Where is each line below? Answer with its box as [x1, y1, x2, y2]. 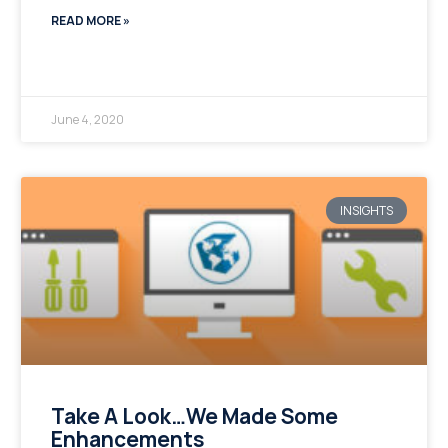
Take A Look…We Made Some [50, 401, 338, 430]
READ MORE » [50, 12, 130, 30]
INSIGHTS [339, 201, 393, 219]
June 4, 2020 [50, 111, 124, 129]
